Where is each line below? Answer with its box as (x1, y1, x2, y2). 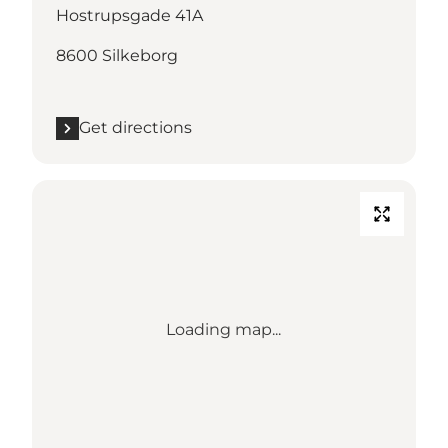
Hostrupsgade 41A (56, 6, 203, 26)
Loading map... (166, 320, 282, 340)
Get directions (79, 118, 192, 138)
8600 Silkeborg (56, 46, 178, 66)
